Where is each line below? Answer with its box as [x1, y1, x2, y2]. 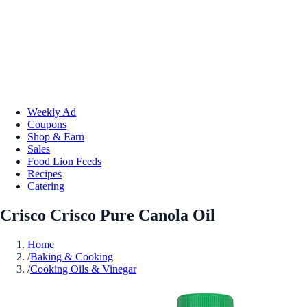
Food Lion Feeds [27, 155, 101, 167]
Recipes [27, 167, 62, 180]
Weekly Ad [27, 106, 76, 118]
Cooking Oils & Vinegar [30, 262, 136, 275]
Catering [27, 180, 64, 192]
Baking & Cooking [30, 250, 113, 262]
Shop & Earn [27, 130, 84, 143]
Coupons [27, 118, 66, 130]
